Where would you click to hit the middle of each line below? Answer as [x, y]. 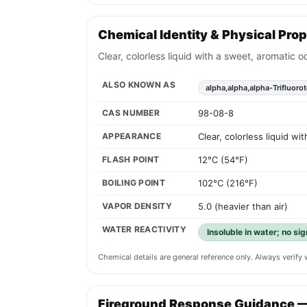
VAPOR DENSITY [137, 206]
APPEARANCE [132, 136]
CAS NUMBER [131, 113]
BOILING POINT [134, 183]
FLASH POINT [131, 160]
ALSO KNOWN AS [139, 85]
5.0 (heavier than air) [243, 207]
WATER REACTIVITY [144, 230]
